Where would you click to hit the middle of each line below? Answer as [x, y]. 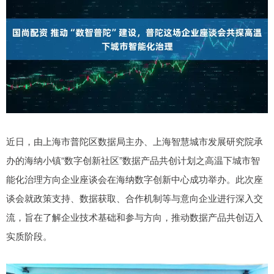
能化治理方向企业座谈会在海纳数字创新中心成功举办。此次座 [135, 179]
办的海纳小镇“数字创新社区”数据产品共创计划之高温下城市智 [133, 160]
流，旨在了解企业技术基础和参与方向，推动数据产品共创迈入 [135, 217]
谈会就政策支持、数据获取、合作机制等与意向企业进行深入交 [135, 198]
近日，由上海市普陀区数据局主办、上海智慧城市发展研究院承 [135, 141]
